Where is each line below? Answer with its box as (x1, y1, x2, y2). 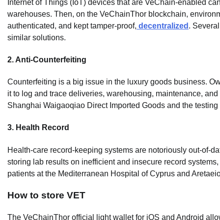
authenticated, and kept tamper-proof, (7, 21, 137, 30)
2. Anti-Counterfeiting (7, 55, 86, 64)
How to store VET (7, 190, 85, 201)
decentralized (137, 21, 189, 30)
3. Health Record (7, 123, 69, 132)
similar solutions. (7, 33, 66, 42)
